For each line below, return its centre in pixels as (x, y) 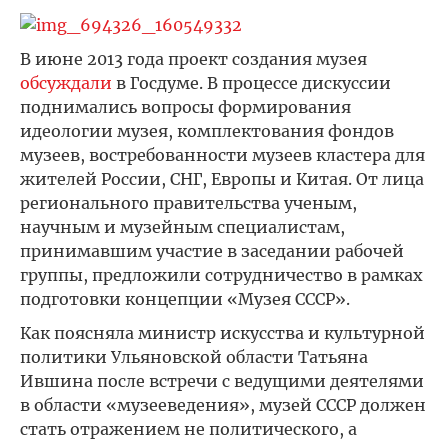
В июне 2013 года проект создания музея (193, 59)
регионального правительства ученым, (188, 203)
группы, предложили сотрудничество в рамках (221, 275)
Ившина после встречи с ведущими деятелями (222, 381)
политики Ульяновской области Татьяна (194, 357)
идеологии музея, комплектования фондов (207, 131)
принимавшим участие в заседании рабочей (212, 251)
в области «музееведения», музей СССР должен (223, 405)
